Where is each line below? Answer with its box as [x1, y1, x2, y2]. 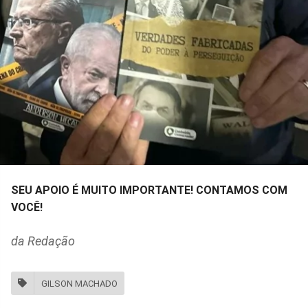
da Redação [11, 234, 75, 249]
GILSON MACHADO [41, 278, 118, 289]
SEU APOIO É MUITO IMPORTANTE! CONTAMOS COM [11, 184, 287, 197]
